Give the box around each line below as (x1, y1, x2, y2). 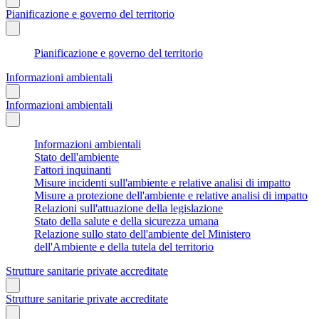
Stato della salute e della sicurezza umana (34, 214, 219, 227)
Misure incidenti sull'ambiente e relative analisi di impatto (34, 176, 291, 189)
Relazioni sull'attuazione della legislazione (34, 202, 223, 214)
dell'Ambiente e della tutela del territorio (34, 240, 214, 253)
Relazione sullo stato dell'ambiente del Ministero (34, 227, 251, 240)
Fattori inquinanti (34, 163, 111, 176)
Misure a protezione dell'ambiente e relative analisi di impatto (34, 189, 308, 202)
